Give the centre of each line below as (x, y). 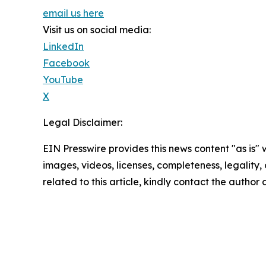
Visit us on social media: (97, 29)
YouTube (63, 79)
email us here (73, 13)
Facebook (66, 63)
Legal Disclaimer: (83, 122)
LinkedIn (63, 46)
